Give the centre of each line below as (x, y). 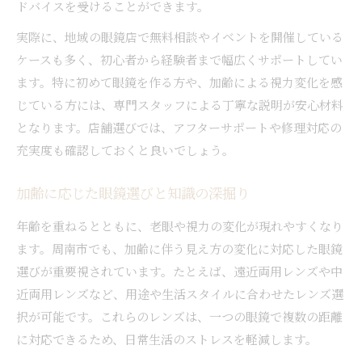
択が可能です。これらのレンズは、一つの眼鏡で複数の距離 (179, 316)
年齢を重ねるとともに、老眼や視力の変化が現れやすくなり (180, 225)
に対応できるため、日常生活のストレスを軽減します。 (167, 339)
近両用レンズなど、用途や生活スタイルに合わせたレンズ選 (180, 293)
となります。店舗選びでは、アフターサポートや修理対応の (179, 127)
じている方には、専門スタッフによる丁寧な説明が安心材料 (180, 104)
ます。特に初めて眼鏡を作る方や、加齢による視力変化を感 (179, 82)
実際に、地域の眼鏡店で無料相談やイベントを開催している (180, 36)
